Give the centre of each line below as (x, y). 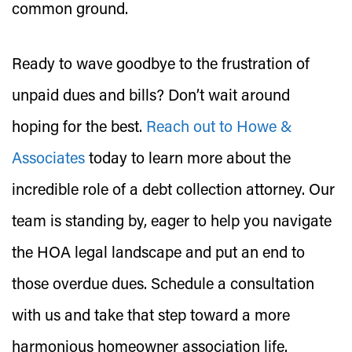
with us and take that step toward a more (151, 317)
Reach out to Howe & (219, 128)
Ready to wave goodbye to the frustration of (161, 65)
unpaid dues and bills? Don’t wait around (151, 97)
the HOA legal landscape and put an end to (158, 254)
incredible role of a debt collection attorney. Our (173, 191)
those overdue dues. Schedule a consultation (163, 285)
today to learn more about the (188, 159)
